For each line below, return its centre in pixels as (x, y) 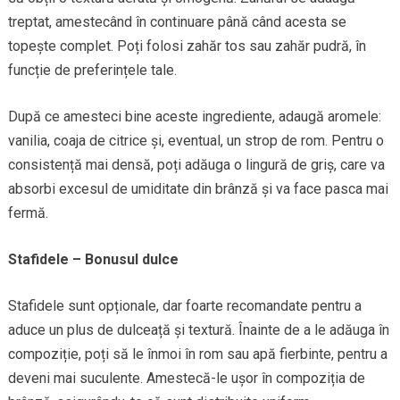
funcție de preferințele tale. (92, 70)
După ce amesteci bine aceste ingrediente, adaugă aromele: (194, 116)
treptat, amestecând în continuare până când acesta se (177, 21)
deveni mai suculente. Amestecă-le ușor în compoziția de (186, 378)
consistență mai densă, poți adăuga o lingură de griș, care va (196, 164)
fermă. (28, 212)
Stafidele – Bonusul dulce (93, 259)
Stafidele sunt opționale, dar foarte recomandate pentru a (184, 305)
